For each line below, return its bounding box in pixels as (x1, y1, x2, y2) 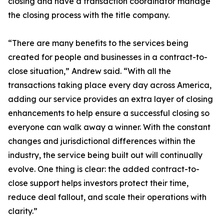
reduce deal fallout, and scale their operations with (8, 192, 206, 202)
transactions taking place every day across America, (8, 80, 211, 90)
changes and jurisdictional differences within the (8, 136, 195, 146)
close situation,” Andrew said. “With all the (8, 66, 171, 76)
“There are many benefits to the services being (8, 38, 188, 48)
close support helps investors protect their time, (8, 178, 188, 188)
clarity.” (8, 206, 37, 216)
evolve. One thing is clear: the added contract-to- (8, 164, 199, 174)
